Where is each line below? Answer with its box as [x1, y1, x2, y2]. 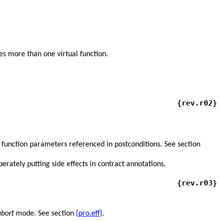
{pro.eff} [76, 210, 102, 218]
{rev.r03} [177, 178, 217, 187]
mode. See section [14, 210, 76, 218]
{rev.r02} [177, 99, 217, 108]
